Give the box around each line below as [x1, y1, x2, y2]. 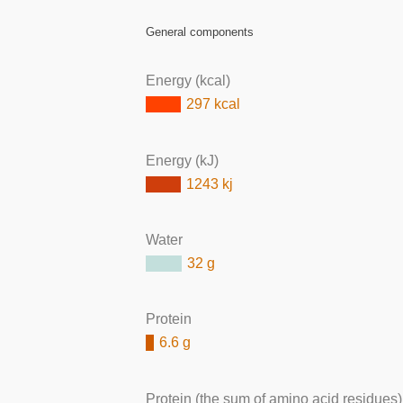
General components [146, 24, 254, 39]
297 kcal [186, 96, 241, 112]
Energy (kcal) [146, 73, 230, 89]
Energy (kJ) [146, 152, 219, 168]
